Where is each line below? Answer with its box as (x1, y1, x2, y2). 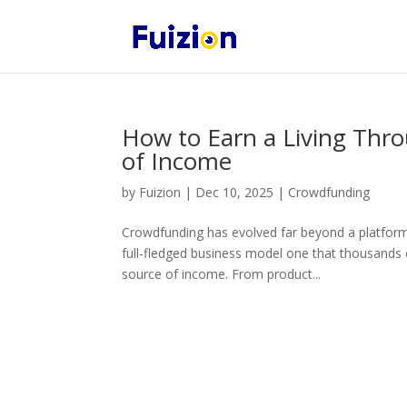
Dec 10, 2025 (195, 184, 274, 201)
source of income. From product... (122, 265, 322, 283)
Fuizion (139, 184, 182, 201)
